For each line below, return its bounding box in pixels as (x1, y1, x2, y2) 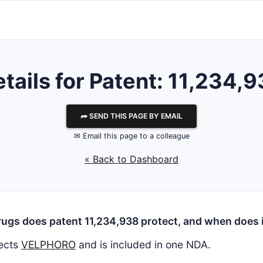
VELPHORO (21, 238, 76, 251)
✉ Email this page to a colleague (73, 131, 190, 140)
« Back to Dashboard (85, 153, 178, 165)
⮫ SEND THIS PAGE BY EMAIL (80, 112, 183, 120)
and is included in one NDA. (76, 238, 211, 251)
